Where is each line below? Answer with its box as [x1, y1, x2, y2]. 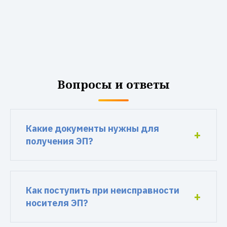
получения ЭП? [26, 135, 93, 147]
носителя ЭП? [26, 197, 88, 209]
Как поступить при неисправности [26, 184, 179, 196]
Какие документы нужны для [26, 123, 159, 134]
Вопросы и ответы [57, 77, 170, 92]
